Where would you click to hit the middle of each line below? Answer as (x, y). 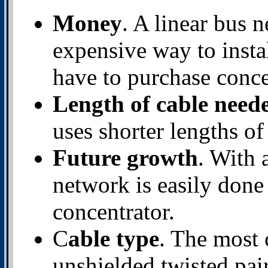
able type (114, 238)
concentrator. (114, 211)
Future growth (125, 157)
